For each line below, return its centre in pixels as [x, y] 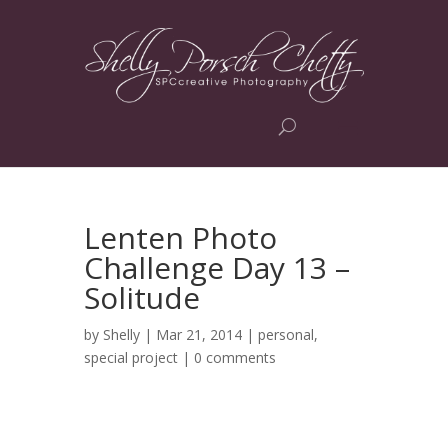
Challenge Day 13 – [217, 267]
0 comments [235, 357]
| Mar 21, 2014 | [199, 334]
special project [131, 357]
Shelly [121, 334]
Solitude [142, 297]
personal [286, 334]
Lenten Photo [180, 237]
